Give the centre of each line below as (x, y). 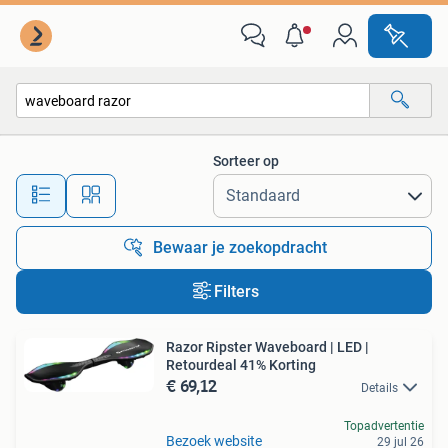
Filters (236, 291)
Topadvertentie (384, 426)
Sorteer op (246, 161)
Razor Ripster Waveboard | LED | (267, 347)
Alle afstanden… (210, 186)
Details (379, 388)
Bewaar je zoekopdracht (240, 247)
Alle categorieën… (90, 143)
